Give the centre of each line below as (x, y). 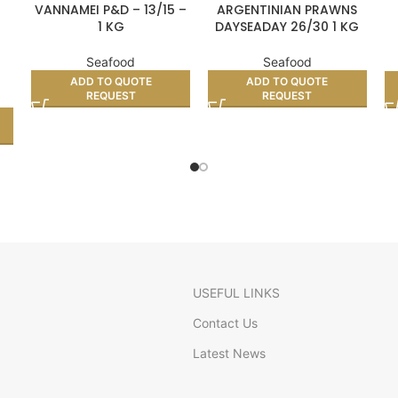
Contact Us (225, 322)
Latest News (229, 353)
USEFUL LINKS (236, 292)
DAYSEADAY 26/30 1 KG (287, 26)
